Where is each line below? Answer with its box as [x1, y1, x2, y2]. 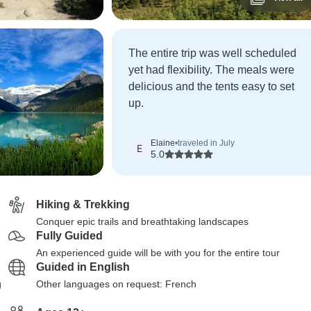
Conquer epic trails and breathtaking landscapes [36, 216, 249, 227]
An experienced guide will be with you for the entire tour [36, 247, 280, 258]
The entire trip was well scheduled [128, 47, 296, 59]
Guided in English [36, 261, 130, 273]
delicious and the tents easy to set [128, 81, 294, 92]
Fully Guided [36, 230, 103, 242]
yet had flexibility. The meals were [128, 64, 294, 76]
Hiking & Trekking [36, 199, 130, 210]
